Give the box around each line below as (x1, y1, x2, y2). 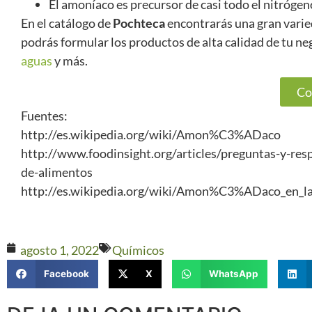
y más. (52, 53, 88, 68)
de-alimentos (21, 164, 93, 180)
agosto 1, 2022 (20, 242, 99, 258)
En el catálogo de (21, 15, 113, 31)
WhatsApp (208, 268, 258, 280)
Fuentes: (21, 108, 68, 123)
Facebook (43, 268, 89, 280)
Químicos (112, 242, 164, 258)
